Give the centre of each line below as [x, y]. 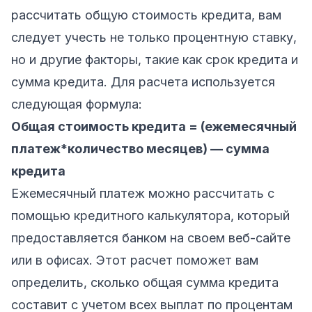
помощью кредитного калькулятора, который [150, 215]
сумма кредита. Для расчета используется [143, 81]
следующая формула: [77, 104]
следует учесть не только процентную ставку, [154, 37]
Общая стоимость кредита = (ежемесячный [154, 126]
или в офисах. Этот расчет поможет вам [135, 260]
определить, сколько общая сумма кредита [145, 282]
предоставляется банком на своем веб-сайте [151, 237]
